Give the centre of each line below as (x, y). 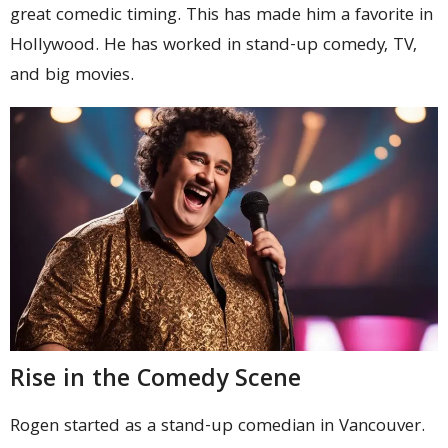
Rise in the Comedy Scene (155, 381)
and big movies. (72, 77)
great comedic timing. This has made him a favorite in (221, 17)
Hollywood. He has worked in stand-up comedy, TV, (213, 47)
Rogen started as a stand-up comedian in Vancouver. (217, 428)
